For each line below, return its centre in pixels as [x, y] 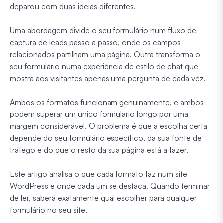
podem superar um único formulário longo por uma [99, 114]
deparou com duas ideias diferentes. [73, 6]
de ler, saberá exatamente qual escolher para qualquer [103, 197]
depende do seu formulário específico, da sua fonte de [106, 138]
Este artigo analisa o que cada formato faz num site [99, 173]
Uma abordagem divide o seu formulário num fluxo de [103, 30]
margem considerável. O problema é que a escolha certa [109, 126]
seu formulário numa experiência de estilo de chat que [104, 66]
